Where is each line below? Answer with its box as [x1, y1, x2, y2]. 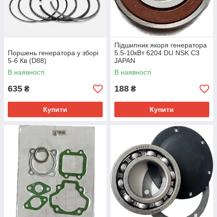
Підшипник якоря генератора [114, 41, 207, 49]
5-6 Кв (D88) [8, 57, 46, 65]
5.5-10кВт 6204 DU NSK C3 [114, 49, 200, 57]
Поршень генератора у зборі [8, 49, 98, 57]
